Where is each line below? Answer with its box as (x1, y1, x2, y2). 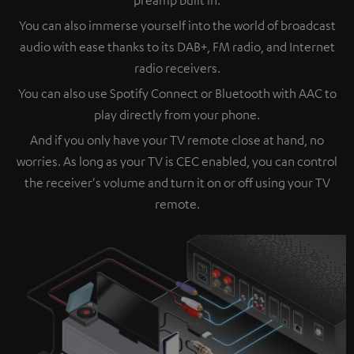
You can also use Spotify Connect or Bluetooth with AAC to (17, 85, 337, 101)
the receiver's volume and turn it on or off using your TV (24, 174, 330, 190)
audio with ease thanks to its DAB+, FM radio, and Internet (19, 38, 335, 55)
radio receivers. (134, 59, 220, 76)
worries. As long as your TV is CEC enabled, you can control (17, 153, 337, 169)
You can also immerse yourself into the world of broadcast (18, 17, 336, 33)
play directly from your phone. (94, 106, 260, 122)
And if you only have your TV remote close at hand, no (30, 131, 324, 148)
